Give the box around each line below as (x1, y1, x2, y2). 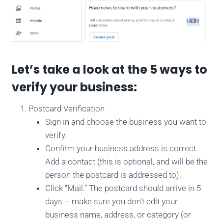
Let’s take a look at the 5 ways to (12, 61, 207, 78)
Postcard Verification (28, 104, 105, 114)
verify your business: (12, 79, 137, 96)
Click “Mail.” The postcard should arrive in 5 (45, 183, 201, 193)
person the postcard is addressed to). (45, 170, 181, 180)
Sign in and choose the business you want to (45, 117, 206, 127)
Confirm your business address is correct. (45, 143, 198, 154)
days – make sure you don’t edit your (45, 196, 178, 207)
